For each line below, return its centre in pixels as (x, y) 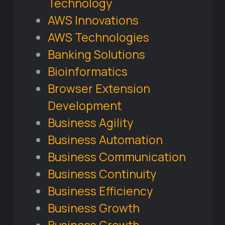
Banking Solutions (96, 54)
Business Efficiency (100, 191)
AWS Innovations (93, 20)
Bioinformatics (88, 72)
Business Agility (90, 123)
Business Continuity (102, 174)
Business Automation (105, 140)
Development (85, 106)
